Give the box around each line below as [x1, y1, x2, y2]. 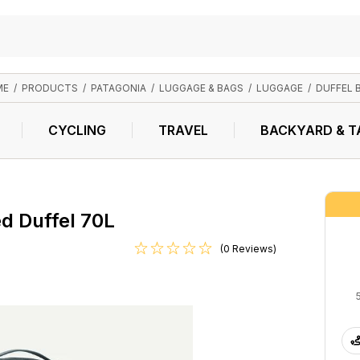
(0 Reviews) [220, 242, 276, 255]
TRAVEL [157, 122, 208, 138]
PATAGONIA [90, 81, 146, 94]
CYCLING [47, 122, 106, 138]
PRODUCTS [21, 81, 78, 94]
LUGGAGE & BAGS [158, 81, 243, 94]
